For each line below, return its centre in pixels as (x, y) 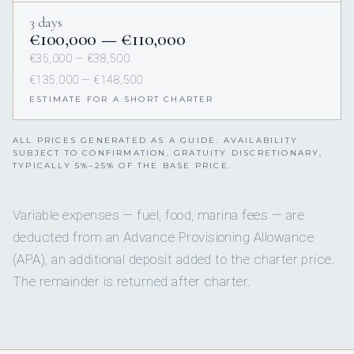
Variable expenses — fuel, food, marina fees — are (158, 215)
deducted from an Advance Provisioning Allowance (164, 237)
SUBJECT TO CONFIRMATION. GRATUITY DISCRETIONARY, (168, 153)
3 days (46, 23)
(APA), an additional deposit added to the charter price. (174, 260)
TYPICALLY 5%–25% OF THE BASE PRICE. (122, 166)
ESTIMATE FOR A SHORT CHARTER (122, 100)
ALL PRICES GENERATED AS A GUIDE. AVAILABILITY (156, 141)
